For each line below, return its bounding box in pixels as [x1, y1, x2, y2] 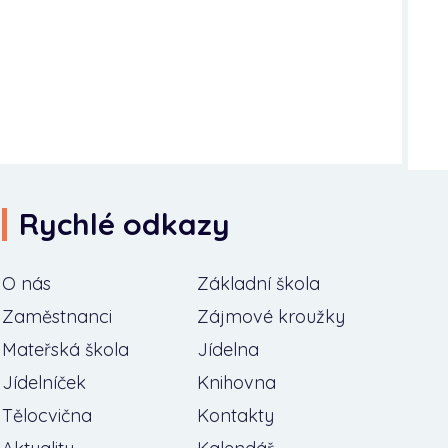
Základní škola [197, 272, 321, 295]
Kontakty [197, 404, 275, 427]
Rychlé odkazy [18, 205, 230, 243]
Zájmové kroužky [197, 305, 346, 328]
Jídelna [197, 338, 260, 361]
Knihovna [197, 371, 277, 394]
